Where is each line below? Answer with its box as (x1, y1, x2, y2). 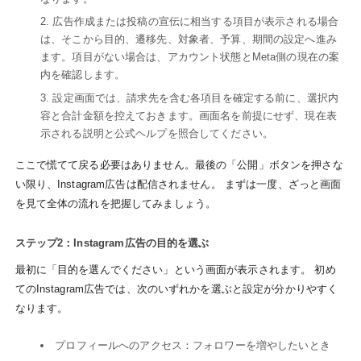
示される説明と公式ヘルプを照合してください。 (39, 127, 273, 139)
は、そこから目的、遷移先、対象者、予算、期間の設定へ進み (39, 33, 337, 46)
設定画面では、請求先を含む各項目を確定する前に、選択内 (52, 91, 339, 104)
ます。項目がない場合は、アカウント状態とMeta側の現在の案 (39, 51, 340, 64)
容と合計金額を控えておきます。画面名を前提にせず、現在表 (39, 109, 337, 122)
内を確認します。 (39, 68, 126, 81)
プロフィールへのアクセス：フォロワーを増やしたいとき (55, 338, 330, 351)
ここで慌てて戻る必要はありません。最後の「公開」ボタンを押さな (15, 159, 343, 172)
